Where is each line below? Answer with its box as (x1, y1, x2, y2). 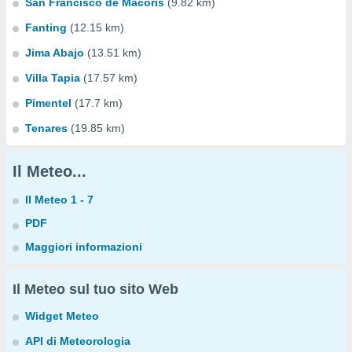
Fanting (25, 21, 67, 34)
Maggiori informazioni (25, 240, 142, 253)
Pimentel (25, 97, 71, 109)
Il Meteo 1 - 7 (25, 193, 93, 206)
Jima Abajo (25, 46, 84, 59)
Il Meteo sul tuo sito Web (13, 281, 178, 297)
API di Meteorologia (25, 335, 130, 347)
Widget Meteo (25, 310, 99, 322)
